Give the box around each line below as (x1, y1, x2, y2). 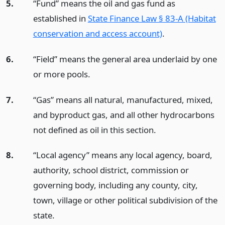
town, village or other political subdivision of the (33, 194, 217, 206)
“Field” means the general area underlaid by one (33, 53, 217, 65)
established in (33, 12, 88, 24)
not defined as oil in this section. (33, 124, 156, 136)
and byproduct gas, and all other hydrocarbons (33, 108, 214, 121)
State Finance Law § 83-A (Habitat (87, 12, 216, 24)
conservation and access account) (33, 27, 162, 39)
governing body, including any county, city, (33, 179, 198, 191)
